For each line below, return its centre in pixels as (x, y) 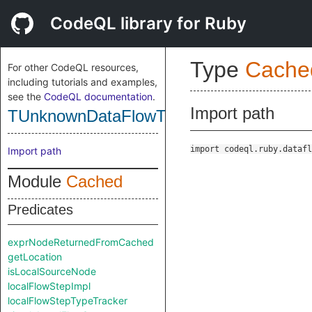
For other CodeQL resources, (73, 67)
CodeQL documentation (98, 96)
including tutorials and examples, (83, 82)
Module (37, 181)
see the (26, 96)
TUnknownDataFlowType (100, 116)
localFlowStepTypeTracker (68, 301)
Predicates (40, 210)
